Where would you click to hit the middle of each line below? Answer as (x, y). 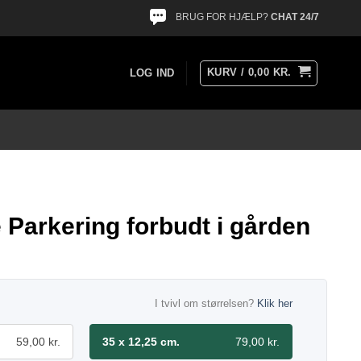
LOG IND (152, 73)
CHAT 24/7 (295, 17)
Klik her (275, 303)
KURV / (227, 72)
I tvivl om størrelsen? (206, 303)
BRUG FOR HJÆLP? (223, 17)
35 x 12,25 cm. (141, 342)
